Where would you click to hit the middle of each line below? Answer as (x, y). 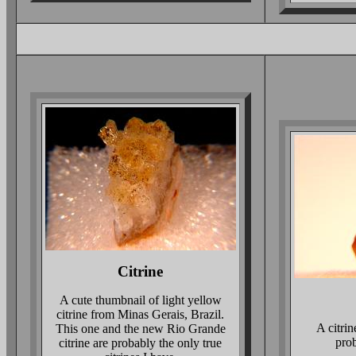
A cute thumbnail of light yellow (140, 300)
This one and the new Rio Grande (140, 329)
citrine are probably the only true (140, 343)
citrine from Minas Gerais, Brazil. (140, 314)
